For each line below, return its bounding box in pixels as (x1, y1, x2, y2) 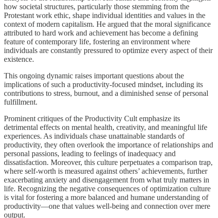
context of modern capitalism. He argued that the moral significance (4, 19, 211, 28)
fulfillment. (4, 97, 37, 106)
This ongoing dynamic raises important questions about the (4, 71, 184, 80)
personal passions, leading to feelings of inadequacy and (4, 149, 176, 158)
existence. (4, 54, 34, 63)
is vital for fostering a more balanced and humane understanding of (4, 193, 208, 201)
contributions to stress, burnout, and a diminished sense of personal (4, 89, 208, 97)
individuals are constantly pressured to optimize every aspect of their (4, 46, 213, 54)
